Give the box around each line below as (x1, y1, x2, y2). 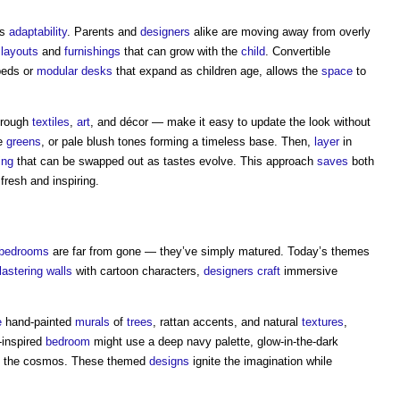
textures (302, 315, 344, 329)
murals (75, 315, 110, 329)
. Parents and (67, 25, 140, 38)
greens (6, 135, 41, 148)
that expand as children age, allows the (112, 64, 321, 78)
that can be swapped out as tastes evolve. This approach (13, 154, 317, 168)
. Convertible (265, 45, 330, 58)
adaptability (9, 25, 67, 38)
